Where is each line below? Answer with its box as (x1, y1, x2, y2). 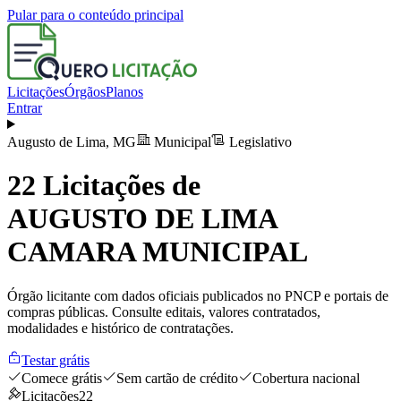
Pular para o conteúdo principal (7, 7, 183, 22)
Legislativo (226, 134, 292, 149)
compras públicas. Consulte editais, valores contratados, (7, 303, 320, 320)
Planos (106, 84, 143, 99)
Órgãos (64, 84, 106, 99)
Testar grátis (21, 352, 90, 368)
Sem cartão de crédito (116, 370, 238, 386)
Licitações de (36, 169, 200, 202)
